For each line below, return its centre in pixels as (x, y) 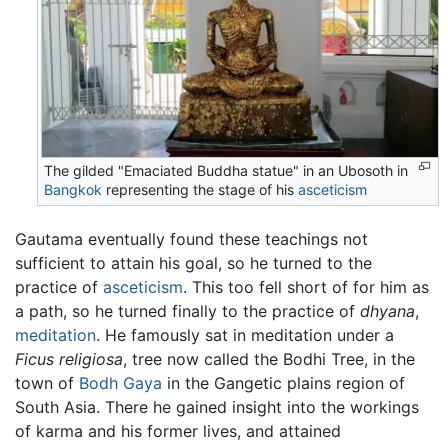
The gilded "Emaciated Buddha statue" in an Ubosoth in (226, 171)
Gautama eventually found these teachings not (191, 239)
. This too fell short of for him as (306, 287)
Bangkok (73, 190)
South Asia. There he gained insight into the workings (217, 407)
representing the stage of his (200, 190)
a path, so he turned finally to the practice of (187, 311)
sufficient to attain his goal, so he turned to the (193, 263)
